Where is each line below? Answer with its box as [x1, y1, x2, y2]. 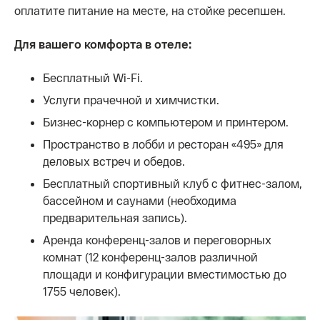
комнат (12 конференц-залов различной [43, 250, 258, 264]
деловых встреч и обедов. [43, 154, 185, 168]
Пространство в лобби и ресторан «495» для [43, 137, 284, 151]
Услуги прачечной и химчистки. [43, 93, 219, 106]
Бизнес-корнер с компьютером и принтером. [43, 115, 289, 129]
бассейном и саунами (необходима [43, 194, 236, 207]
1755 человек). [43, 284, 121, 298]
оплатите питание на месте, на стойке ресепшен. [14, 4, 286, 17]
